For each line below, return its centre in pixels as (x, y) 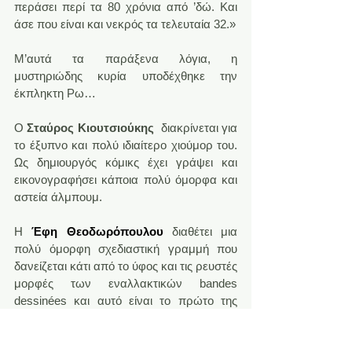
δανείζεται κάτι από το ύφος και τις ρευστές (126, 266)
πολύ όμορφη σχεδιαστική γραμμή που (126, 248)
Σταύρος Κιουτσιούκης (90, 127)
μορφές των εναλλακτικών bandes (126, 283)
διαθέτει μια (204, 231)
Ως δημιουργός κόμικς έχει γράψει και (126, 162)
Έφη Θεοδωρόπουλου (97, 231)
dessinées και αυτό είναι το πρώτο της (126, 300)
